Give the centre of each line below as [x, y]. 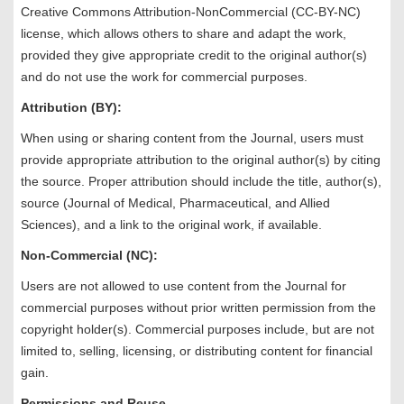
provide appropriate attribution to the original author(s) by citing [201, 160]
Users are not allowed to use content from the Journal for [184, 286]
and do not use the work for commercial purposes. [165, 77]
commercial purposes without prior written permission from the [199, 308]
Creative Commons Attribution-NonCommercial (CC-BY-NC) [191, 12]
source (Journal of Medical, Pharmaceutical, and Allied [176, 203]
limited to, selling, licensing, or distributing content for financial [197, 351]
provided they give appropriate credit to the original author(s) [194, 55]
